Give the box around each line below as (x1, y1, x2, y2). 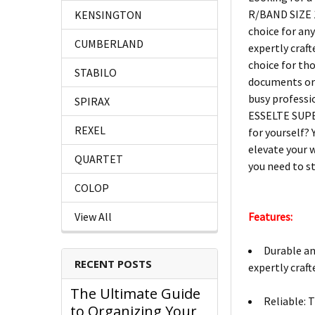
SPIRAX (75, 94, 110, 109)
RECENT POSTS (75, 257, 152, 271)
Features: (248, 210, 293, 224)
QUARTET (75, 152, 123, 167)
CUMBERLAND (75, 37, 143, 51)
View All (75, 210, 112, 224)
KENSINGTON (75, 8, 142, 22)
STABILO (75, 65, 117, 80)
